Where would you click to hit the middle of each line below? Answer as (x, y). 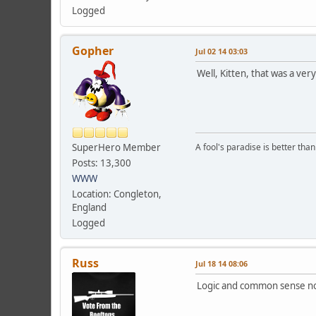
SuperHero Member (116, 147)
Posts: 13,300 (102, 163)
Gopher (93, 50)
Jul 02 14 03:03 (221, 51)
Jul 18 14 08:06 (221, 263)
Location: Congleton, (117, 194)
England (89, 207)
